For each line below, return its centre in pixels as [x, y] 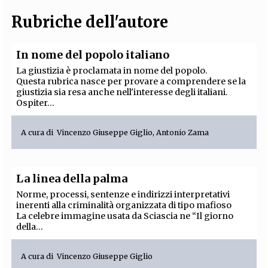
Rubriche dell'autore [90, 22]
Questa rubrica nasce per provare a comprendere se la [131, 82]
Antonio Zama [183, 132]
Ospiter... [36, 103]
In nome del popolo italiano [93, 55]
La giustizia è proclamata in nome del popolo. [112, 71]
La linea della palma [72, 179]
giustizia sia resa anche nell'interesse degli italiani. [122, 92]
